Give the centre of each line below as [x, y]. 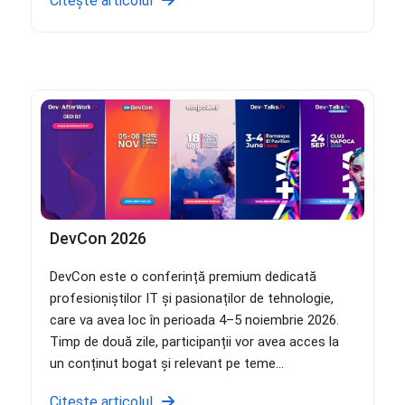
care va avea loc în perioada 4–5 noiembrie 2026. [194, 320]
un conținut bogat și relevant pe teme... [166, 364]
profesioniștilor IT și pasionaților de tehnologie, [191, 299]
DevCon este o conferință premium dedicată [183, 277]
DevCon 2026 [98, 239]
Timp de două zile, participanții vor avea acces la [194, 342]
